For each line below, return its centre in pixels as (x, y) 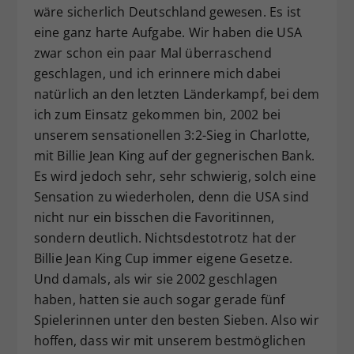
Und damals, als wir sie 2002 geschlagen (156, 279)
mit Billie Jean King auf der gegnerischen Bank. (174, 155)
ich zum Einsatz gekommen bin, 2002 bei (157, 114)
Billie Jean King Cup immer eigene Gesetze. (163, 258)
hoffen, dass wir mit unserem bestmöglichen (169, 340)
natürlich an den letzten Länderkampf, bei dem (177, 94)
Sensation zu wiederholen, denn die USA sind (171, 196)
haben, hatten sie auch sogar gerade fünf (159, 299)
